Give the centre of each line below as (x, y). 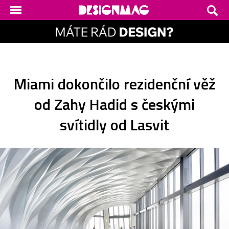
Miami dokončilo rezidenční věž (114, 84)
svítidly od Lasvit (114, 124)
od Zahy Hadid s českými (114, 104)
